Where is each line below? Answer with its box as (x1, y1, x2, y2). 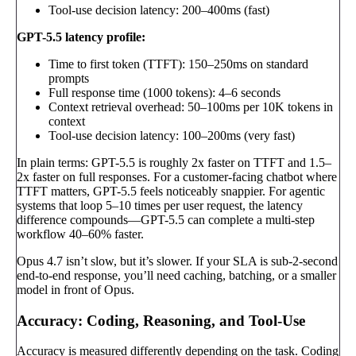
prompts (48, 71, 89, 85)
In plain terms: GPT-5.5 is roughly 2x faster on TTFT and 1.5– (17, 155, 331, 169)
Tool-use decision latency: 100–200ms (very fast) (48, 128, 295, 142)
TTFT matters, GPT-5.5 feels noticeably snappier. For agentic (17, 184, 325, 198)
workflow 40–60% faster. (17, 226, 144, 241)
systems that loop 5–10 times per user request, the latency (17, 198, 303, 212)
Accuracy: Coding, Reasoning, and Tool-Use (17, 311, 305, 329)
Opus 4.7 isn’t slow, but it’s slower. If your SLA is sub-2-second (17, 253, 338, 268)
